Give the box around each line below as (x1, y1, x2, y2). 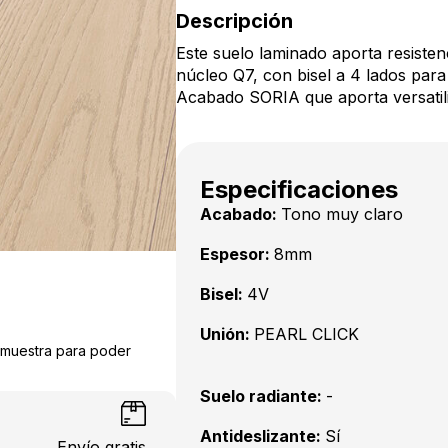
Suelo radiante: (200, 386, 326, 406)
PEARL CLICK (254, 324, 359, 344)
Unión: (200, 324, 254, 344)
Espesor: (200, 244, 274, 264)
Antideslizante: (200, 426, 325, 446)
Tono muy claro (281, 204, 403, 224)
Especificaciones (200, 175, 398, 204)
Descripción (176, 9, 293, 33)
